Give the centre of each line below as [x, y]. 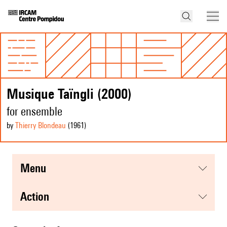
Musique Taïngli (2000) [69, 94]
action [38, 197]
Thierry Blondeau [41, 126]
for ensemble [34, 111]
